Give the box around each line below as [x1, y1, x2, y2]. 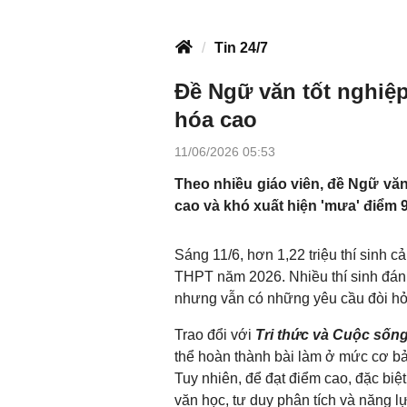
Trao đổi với [174, 327, 255, 342]
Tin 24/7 [214, 40, 268, 55]
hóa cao [174, 107, 257, 132]
